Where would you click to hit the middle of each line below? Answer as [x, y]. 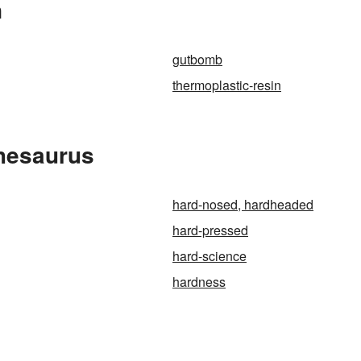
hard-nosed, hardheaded [243, 204]
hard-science [210, 256]
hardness [199, 282]
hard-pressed [210, 230]
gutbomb [197, 59]
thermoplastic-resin [227, 85]
